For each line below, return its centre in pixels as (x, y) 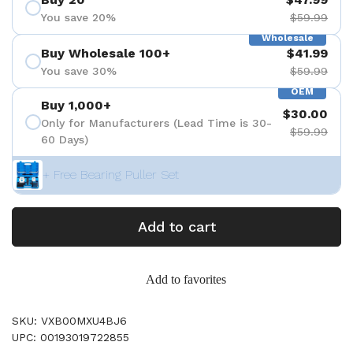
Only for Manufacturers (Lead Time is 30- (156, 123)
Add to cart (176, 227)
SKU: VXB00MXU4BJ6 (69, 321)
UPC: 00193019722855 (71, 337)
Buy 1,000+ (76, 105)
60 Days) (65, 139)
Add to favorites (186, 279)
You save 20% (78, 17)
